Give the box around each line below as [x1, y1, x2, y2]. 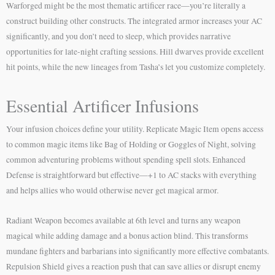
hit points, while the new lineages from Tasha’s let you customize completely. [6, 61, 265, 72]
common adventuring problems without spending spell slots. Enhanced [6, 153, 246, 165]
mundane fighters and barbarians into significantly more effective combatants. [6, 245, 269, 257]
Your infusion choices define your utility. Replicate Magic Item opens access [6, 123, 263, 134]
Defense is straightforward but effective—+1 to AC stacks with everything [6, 169, 257, 180]
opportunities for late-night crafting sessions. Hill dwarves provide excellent [6, 45, 264, 57]
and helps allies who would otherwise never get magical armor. [6, 184, 219, 196]
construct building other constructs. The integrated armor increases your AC [6, 15, 262, 26]
